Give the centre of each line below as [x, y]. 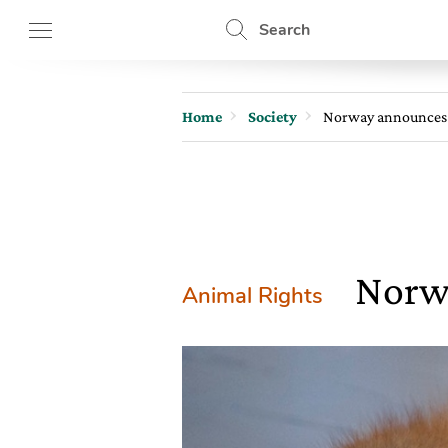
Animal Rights [252, 296]
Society [272, 116]
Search [284, 30]
